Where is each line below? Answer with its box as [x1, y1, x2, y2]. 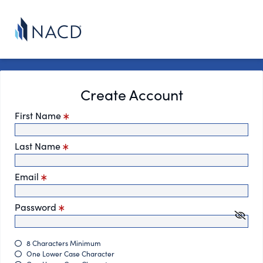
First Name [15, 109, 63, 122]
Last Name [15, 140, 63, 152]
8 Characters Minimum [26, 238, 101, 248]
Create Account [80, 85, 183, 104]
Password [15, 201, 59, 213]
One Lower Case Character [26, 249, 114, 258]
